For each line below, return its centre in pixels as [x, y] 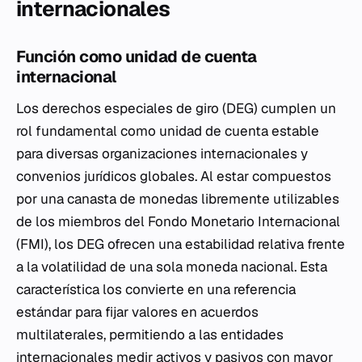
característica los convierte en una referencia [156, 289]
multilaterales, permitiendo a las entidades [150, 335]
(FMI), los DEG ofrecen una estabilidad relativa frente [181, 244]
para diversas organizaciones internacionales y [162, 154]
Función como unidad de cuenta [137, 57]
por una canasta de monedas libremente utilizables [178, 199]
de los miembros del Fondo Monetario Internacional [178, 221]
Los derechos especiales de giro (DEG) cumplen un [176, 108]
